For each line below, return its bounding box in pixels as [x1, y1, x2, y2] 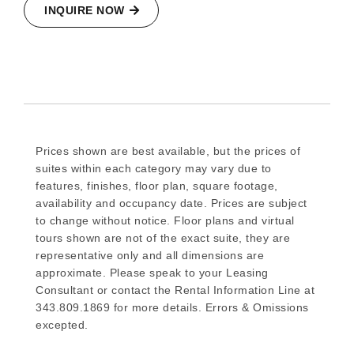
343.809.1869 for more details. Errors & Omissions [36, 301, 309, 314]
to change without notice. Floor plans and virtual [36, 214, 295, 228]
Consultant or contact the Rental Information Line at [36, 284, 314, 297]
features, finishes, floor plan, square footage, [36, 179, 278, 193]
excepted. [36, 318, 88, 332]
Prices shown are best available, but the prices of [36, 145, 300, 158]
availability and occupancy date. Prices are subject [36, 197, 307, 210]
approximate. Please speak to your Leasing [36, 266, 269, 280]
